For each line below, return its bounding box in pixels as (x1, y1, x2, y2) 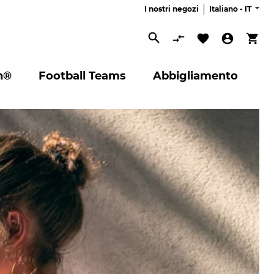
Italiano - (209, 4, 245, 13)
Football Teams (39, 69, 126, 83)
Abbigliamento (153, 69, 238, 83)
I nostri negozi (144, 4, 199, 13)
